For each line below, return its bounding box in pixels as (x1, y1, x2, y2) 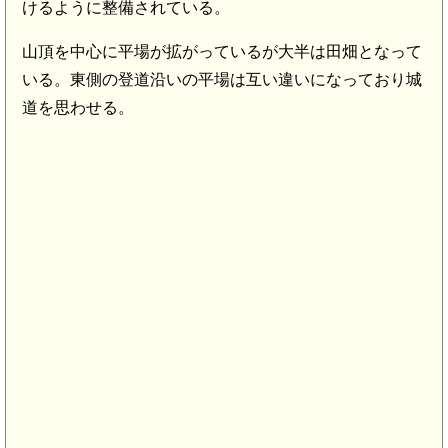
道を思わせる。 (22, 98, 134, 116)
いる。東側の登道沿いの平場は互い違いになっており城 (22, 70, 422, 88)
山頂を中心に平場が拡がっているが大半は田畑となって (22, 42, 422, 60)
